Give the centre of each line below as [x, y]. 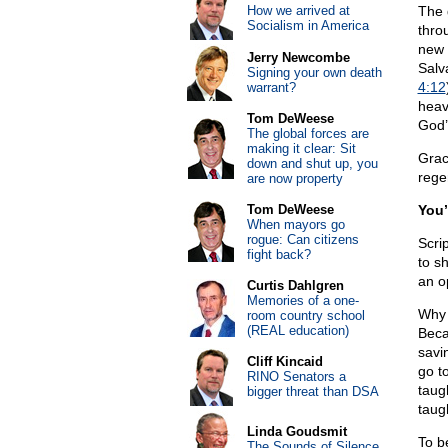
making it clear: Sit [301, 148]
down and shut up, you [312, 163]
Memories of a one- [302, 300]
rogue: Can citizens [302, 239]
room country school [305, 315]
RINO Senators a [296, 376]
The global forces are [307, 133]
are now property [294, 178]
